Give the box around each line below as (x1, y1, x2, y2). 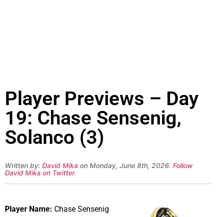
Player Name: (5, 204, 52, 214)
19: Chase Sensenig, (5, 107, 181, 130)
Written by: (5, 161, 42, 170)
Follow (173, 161, 193, 170)
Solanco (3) (5, 126, 104, 149)
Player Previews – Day (5, 87, 199, 110)
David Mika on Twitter (5, 169, 74, 177)
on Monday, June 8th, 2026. (78, 161, 173, 170)
